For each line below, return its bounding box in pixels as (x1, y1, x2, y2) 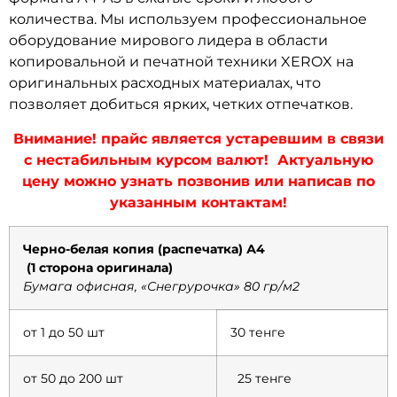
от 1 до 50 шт (23, 324, 105, 341)
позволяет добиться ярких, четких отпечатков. (9, 96, 353, 113)
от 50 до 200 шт (23, 370, 123, 387)
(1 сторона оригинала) (23, 260, 173, 276)
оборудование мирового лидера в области (9, 32, 328, 50)
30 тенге (230, 324, 285, 341)
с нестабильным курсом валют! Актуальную (24, 151, 373, 168)
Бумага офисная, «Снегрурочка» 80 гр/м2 (23, 278, 300, 295)
